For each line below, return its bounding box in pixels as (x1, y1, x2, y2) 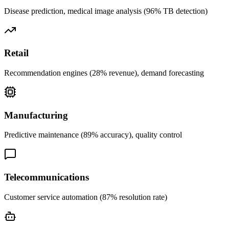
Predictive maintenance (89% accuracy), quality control (4, 130, 182, 140)
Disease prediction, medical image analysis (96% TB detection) (4, 6, 208, 15)
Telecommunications (4, 172, 89, 183)
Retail (4, 48, 29, 59)
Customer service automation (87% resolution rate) (4, 192, 167, 201)
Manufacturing (4, 109, 68, 121)
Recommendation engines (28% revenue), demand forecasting (4, 68, 204, 77)
